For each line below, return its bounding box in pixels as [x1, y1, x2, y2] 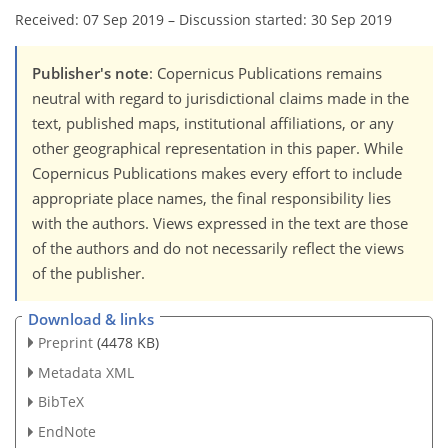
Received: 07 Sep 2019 [15, 10, 164, 30]
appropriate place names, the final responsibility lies [32, 188, 391, 209]
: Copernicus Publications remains [149, 63, 382, 84]
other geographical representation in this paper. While [32, 138, 403, 159]
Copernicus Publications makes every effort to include [32, 163, 402, 184]
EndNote [37, 422, 96, 442]
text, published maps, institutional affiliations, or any [32, 113, 394, 134]
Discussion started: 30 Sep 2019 [179, 10, 392, 30]
